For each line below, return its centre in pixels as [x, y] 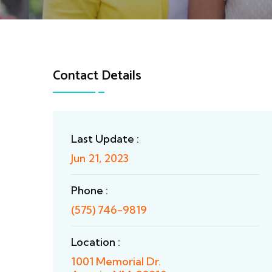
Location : [96, 242]
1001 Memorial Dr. [116, 261]
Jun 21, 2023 [100, 158]
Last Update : [105, 139]
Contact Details [97, 76]
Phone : [90, 190]
